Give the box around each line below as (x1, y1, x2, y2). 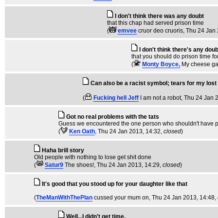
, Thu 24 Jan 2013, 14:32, (95, 128, 163, 135)
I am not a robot (140, 94, 181, 101)
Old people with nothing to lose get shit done (34, 154, 151, 161)
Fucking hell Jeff (93, 94, 139, 101)
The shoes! (65, 162, 94, 168)
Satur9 (45, 162, 63, 168)
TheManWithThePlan (36, 194, 92, 201)
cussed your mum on (94, 194, 149, 201)
